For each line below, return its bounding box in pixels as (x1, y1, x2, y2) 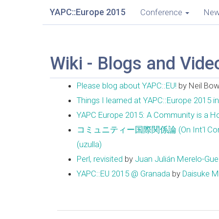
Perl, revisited (77, 154, 123, 164)
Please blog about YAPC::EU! (77, 81, 176, 90)
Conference (140, 7, 182, 17)
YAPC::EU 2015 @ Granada (77, 169, 170, 178)
